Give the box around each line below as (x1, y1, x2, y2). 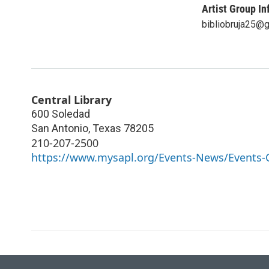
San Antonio (31, 121, 88, 134)
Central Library (31, 92, 112, 107)
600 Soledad (31, 107, 90, 120)
